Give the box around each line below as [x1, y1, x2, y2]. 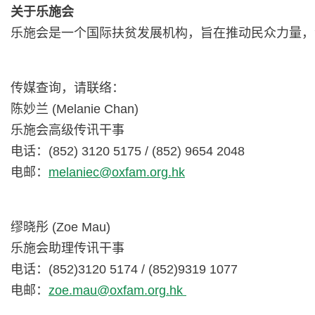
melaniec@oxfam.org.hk [49, 165, 185, 180]
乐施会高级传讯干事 [11, 123, 124, 138]
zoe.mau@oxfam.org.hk [49, 283, 183, 298]
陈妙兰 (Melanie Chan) [11, 102, 139, 117]
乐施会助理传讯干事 [11, 241, 124, 256]
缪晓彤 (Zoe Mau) [11, 220, 110, 235]
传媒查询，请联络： [11, 81, 128, 96]
